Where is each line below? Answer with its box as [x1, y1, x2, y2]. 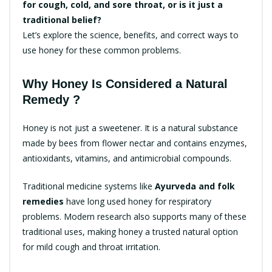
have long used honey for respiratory [64, 195, 211, 207]
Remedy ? [22, 92, 80, 106]
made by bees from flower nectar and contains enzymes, [22, 137, 247, 149]
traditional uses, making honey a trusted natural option [22, 225, 238, 237]
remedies [22, 195, 64, 207]
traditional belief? [22, 13, 101, 25]
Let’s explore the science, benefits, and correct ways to [22, 29, 239, 41]
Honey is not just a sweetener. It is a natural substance [22, 121, 238, 134]
